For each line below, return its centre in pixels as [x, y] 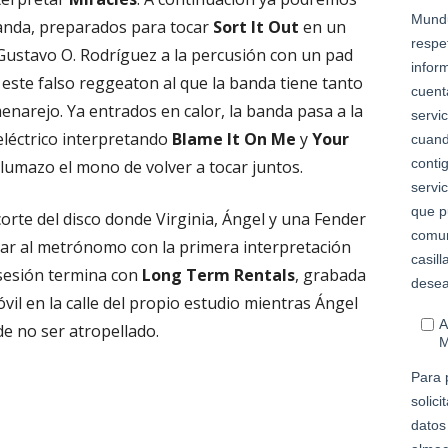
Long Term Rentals [219, 275]
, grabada [331, 275]
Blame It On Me [234, 139]
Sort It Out [256, 27]
